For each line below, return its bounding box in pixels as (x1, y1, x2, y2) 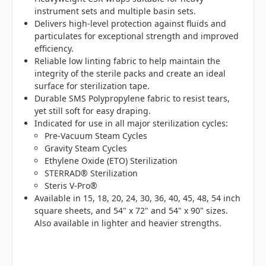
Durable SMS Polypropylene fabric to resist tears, (34, 92, 230, 104)
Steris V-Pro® (44, 179, 97, 191)
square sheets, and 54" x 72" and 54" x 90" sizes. (34, 204, 229, 216)
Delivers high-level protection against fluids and (34, 17, 227, 29)
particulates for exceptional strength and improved (34, 30, 239, 42)
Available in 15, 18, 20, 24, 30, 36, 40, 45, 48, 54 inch (34, 192, 241, 204)
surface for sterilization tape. (34, 80, 150, 91)
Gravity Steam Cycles (44, 142, 127, 154)
